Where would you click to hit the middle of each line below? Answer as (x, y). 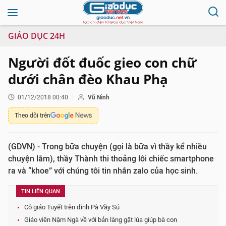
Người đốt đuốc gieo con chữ (102, 63)
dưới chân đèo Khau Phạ (88, 79)
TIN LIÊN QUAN (41, 191)
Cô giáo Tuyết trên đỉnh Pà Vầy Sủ (72, 207)
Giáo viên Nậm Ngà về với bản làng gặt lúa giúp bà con (101, 220)
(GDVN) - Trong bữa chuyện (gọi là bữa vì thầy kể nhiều (107, 147)
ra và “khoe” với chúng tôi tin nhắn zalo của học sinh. (103, 171)
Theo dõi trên (33, 116)
